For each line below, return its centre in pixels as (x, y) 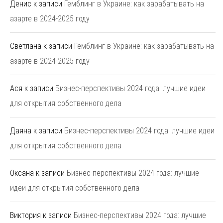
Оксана (22, 173)
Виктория (25, 216)
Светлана (26, 46)
